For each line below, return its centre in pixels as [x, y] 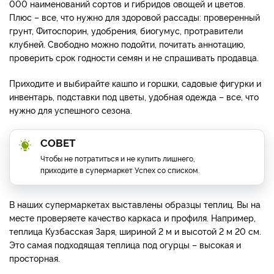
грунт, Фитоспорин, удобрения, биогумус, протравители [126, 30]
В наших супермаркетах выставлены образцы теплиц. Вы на [135, 204]
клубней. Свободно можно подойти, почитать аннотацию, [127, 43]
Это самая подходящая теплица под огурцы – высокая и [125, 244]
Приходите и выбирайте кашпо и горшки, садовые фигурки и [135, 83]
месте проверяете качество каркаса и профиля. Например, [132, 217]
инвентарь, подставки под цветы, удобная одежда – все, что [134, 96]
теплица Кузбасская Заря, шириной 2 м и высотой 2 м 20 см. [135, 231]
